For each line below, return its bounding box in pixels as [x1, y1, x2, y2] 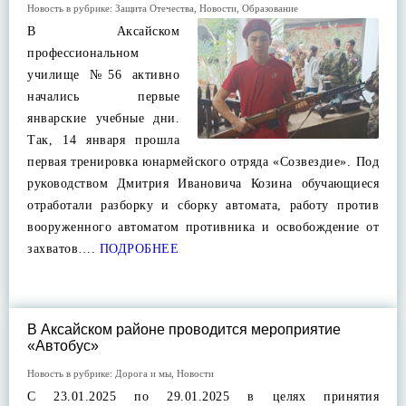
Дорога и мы [115, 368, 171, 379]
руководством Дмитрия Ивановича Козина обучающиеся [27, 177, 379, 190]
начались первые [27, 90, 179, 103]
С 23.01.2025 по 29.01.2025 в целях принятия [27, 390, 379, 403]
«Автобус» [27, 338, 99, 353]
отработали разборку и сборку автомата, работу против [27, 198, 379, 212]
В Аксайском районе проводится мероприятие [27, 322, 341, 337]
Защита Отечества [115, 3, 194, 14]
